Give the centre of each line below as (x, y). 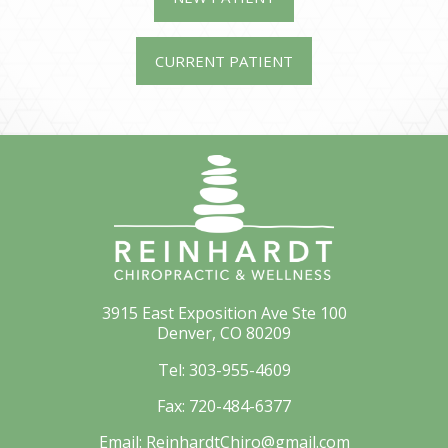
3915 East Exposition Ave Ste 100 (224, 312)
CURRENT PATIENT (224, 60)
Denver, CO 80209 (224, 332)
